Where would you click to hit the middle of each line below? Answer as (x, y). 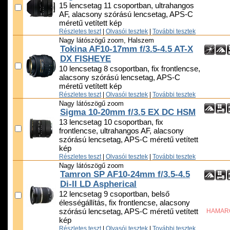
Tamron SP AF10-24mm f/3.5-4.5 (125, 175)
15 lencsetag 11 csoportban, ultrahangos (127, 6)
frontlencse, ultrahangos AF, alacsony (121, 131)
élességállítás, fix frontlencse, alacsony (124, 203)
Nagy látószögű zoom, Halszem (107, 41)
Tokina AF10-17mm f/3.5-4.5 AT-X (127, 49)
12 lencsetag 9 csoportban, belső (114, 194)
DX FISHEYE (85, 59)
